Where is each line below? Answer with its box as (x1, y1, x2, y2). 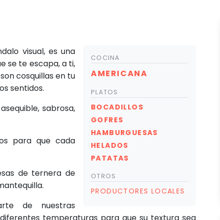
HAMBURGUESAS (91, 128, 158, 137)
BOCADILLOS (91, 102, 143, 112)
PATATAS (91, 153, 129, 163)
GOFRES (91, 115, 124, 125)
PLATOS (91, 88, 118, 96)
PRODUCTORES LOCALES (91, 186, 185, 196)
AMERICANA (91, 68, 148, 79)
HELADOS (91, 140, 129, 150)
